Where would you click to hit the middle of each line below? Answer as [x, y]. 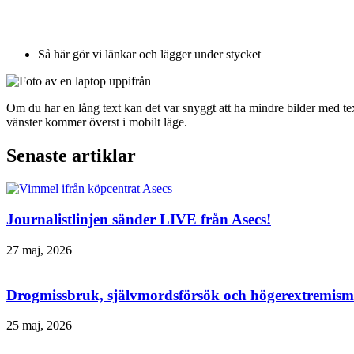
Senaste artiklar [71, 155]
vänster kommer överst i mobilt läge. [97, 122]
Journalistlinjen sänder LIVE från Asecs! [139, 220]
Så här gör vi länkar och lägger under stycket [149, 54]
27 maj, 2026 [39, 250]
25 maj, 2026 [39, 326]
